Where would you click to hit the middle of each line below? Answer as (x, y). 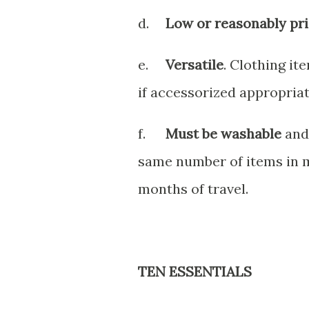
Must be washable (223, 133)
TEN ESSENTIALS (195, 271)
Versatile (195, 64)
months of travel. (193, 188)
